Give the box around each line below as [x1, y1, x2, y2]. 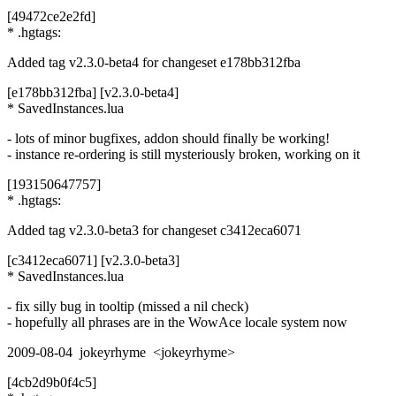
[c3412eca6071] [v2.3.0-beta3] [7, 252, 179, 268]
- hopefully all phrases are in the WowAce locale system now [7, 314, 347, 330]
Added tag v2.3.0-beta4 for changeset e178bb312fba [7, 54, 301, 70]
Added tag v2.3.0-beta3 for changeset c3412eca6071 [7, 222, 301, 238]
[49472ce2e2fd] [7, 8, 95, 24]
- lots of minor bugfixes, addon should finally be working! [7, 130, 330, 146]
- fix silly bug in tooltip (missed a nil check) [7, 298, 248, 314]
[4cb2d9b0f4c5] [7, 374, 96, 390]
